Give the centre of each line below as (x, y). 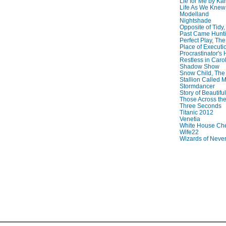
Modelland (194, 14)
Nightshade (195, 21)
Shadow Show (199, 67)
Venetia (190, 119)
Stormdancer (197, 86)
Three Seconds (200, 106)
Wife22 (189, 132)
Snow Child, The (202, 73)
